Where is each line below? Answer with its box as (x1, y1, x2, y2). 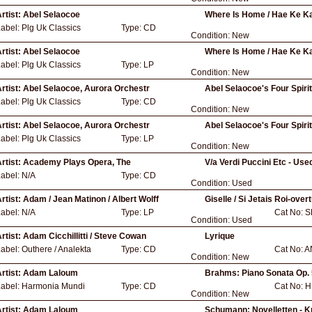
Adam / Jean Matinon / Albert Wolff (23, 194, 159, 204)
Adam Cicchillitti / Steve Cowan (23, 231, 146, 241)
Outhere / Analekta (22, 244, 91, 254)
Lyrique (205, 231, 235, 241)
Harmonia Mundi (22, 281, 85, 291)
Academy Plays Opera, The (23, 157, 131, 167)
